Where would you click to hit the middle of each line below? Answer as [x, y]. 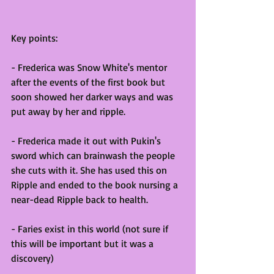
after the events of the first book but [89, 82]
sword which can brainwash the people [94, 156]
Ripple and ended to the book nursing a [96, 185]
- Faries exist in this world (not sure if [91, 229]
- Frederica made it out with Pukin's [87, 141]
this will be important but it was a [83, 244]
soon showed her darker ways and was [93, 97]
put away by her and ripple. [69, 112]
